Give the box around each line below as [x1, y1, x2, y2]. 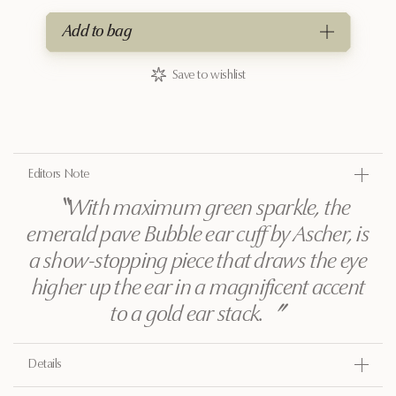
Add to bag [62, 25, 133, 42]
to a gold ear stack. [110, 303, 264, 326]
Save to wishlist [171, 69, 246, 82]
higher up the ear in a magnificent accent [31, 277, 365, 300]
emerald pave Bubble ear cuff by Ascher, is [27, 224, 369, 247]
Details [27, 358, 63, 371]
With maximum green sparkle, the [66, 197, 351, 220]
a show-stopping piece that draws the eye [28, 250, 368, 273]
